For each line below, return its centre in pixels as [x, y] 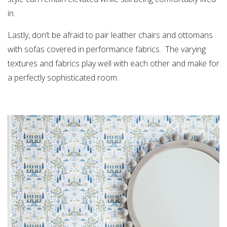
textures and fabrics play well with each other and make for [113, 63]
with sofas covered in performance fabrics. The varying [107, 49]
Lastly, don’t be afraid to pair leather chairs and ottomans [110, 35]
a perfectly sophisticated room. [63, 77]
